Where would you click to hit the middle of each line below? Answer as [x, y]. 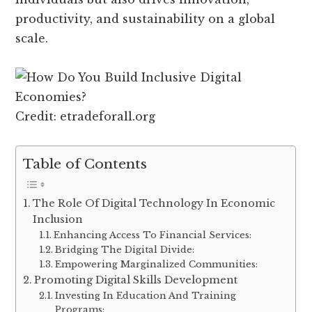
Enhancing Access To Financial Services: [152, 235]
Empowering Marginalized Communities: [156, 264]
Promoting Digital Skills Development [136, 280]
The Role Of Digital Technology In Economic [154, 203]
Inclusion [58, 219]
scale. [32, 39]
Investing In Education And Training [145, 295]
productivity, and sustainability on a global [146, 19]
